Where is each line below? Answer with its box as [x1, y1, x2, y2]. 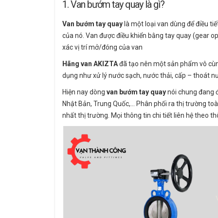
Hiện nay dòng [62, 88, 105, 96]
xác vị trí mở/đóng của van [62, 43, 143, 52]
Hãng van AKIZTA [62, 60, 119, 68]
